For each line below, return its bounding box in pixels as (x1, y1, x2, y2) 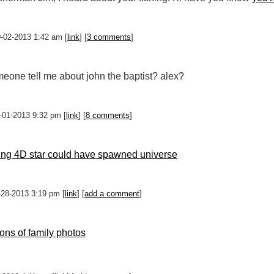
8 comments (86, 111, 130, 120)
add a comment (84, 189, 139, 198)
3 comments (87, 32, 131, 42)
